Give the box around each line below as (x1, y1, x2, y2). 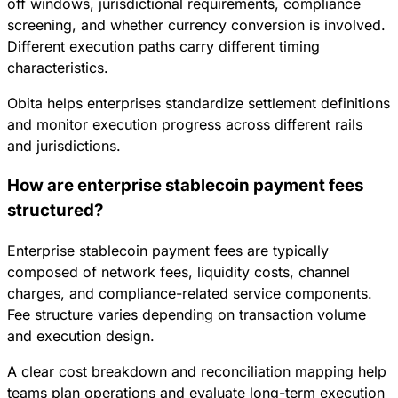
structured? (7, 200, 103, 220)
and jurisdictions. (7, 137, 121, 155)
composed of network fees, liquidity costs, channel (7, 262, 350, 281)
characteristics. (7, 59, 108, 77)
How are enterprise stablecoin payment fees (7, 175, 363, 195)
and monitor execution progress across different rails (7, 115, 362, 134)
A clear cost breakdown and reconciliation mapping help (7, 362, 386, 380)
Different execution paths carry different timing (7, 37, 320, 56)
